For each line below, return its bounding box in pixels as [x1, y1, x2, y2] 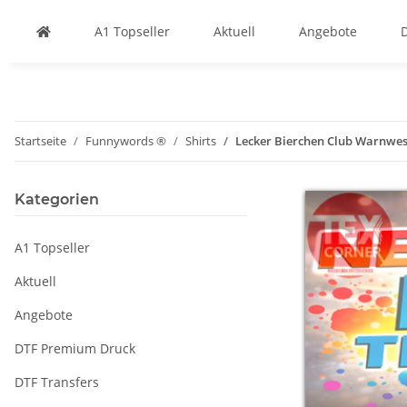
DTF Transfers [15, 373, 99, 391]
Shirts [185, 133, 216, 149]
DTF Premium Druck [15, 340, 135, 357]
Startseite [15, 133, 66, 149]
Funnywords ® [85, 133, 166, 149]
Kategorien [15, 191, 99, 208]
